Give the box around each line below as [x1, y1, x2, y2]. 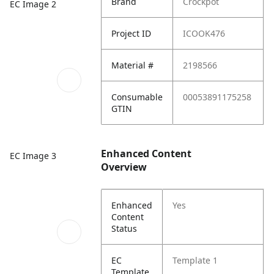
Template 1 [172, 254, 218, 266]
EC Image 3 [10, 150, 56, 162]
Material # [111, 59, 154, 71]
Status [111, 223, 138, 234]
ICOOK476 [183, 28, 226, 39]
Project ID [111, 28, 152, 39]
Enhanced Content [101, 147, 192, 160]
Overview [101, 160, 147, 174]
